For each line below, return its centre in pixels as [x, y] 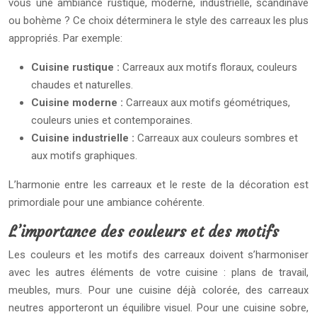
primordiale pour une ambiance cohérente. [106, 202]
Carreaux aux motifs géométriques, [208, 103]
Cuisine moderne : [79, 103]
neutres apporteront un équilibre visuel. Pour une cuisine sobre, [158, 308]
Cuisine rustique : [77, 67]
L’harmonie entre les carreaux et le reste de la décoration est [158, 185]
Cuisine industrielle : [84, 138]
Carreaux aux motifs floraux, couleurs [210, 67]
